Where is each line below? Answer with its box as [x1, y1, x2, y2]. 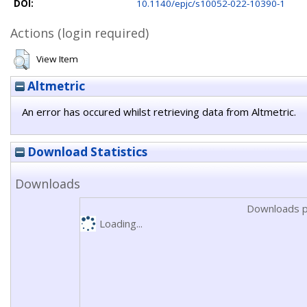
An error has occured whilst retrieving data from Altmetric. [22, 105, 296, 119]
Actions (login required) [10, 25, 149, 41]
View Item [36, 53, 78, 65]
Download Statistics [25, 144, 147, 160]
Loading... [99, 217, 143, 230]
